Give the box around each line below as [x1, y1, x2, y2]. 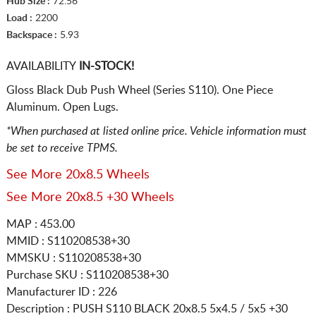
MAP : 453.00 [6, 218, 75, 230]
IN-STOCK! [75, 60, 134, 72]
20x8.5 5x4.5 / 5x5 [172, 303, 266, 315]
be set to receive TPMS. [6, 142, 118, 154]
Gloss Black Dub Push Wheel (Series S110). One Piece [6, 84, 273, 96]
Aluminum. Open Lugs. [6, 101, 119, 113]
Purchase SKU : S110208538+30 [6, 269, 169, 281]
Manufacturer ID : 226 [6, 286, 117, 298]
